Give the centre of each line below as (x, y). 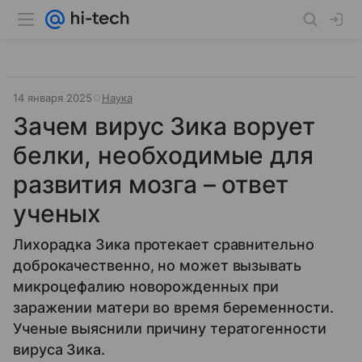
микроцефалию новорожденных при (146, 286)
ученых (57, 213)
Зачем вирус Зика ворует (164, 126)
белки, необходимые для (163, 155)
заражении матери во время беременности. (173, 307)
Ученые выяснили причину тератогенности (170, 328)
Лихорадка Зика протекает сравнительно (164, 244)
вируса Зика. (59, 349)
